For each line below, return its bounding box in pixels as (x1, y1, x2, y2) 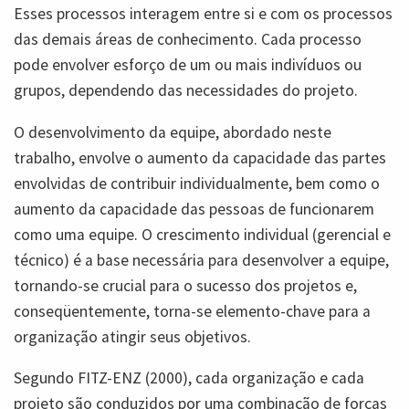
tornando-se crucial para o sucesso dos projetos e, (14, 275, 357, 296)
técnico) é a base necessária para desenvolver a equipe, (14, 249, 389, 270)
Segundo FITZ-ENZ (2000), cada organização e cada (14, 368, 364, 389)
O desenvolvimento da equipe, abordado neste (14, 121, 331, 142)
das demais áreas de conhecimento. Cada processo (14, 29, 362, 50)
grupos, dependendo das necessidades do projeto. (14, 80, 358, 101)
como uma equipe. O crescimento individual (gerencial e (14, 224, 391, 245)
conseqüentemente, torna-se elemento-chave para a (14, 300, 371, 321)
